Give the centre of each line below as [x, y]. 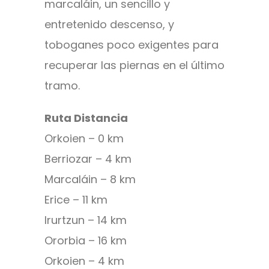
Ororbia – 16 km [86, 241]
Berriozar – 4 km [88, 159]
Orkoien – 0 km [84, 139]
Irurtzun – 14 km [86, 220]
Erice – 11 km [76, 200]
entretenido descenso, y [109, 25]
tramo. [62, 86]
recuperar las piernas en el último [134, 65]
